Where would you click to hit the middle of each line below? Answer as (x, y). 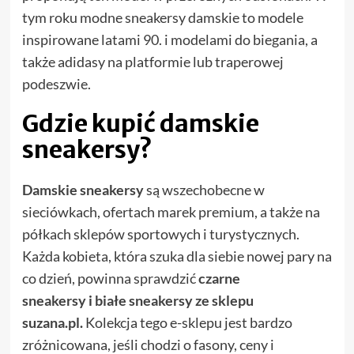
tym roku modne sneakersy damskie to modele (162, 18)
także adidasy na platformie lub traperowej (153, 62)
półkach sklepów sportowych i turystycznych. (160, 234)
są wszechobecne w (204, 190)
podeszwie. (56, 84)
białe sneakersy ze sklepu (174, 301)
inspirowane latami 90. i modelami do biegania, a (169, 40)
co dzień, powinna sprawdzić (110, 279)
